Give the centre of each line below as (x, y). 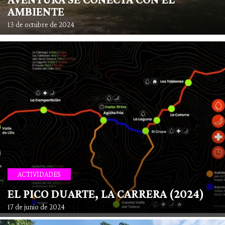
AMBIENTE (36, 11)
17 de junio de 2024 (36, 207)
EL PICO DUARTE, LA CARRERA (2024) (106, 194)
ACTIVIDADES (39, 175)
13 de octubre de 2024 (41, 24)
